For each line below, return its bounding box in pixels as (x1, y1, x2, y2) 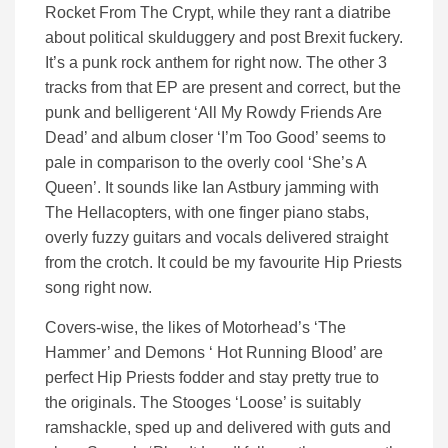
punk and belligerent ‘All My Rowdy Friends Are (45, 104, 382, 122)
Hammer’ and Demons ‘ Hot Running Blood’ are (45, 344, 383, 362)
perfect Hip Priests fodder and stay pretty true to (45, 369, 379, 387)
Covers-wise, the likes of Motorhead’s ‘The (45, 319, 346, 337)
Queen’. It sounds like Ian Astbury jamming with (45, 179, 379, 197)
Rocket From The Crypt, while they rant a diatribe (45, 4, 391, 22)
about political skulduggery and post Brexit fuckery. (45, 29, 403, 47)
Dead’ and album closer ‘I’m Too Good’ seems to (45, 129, 386, 147)
